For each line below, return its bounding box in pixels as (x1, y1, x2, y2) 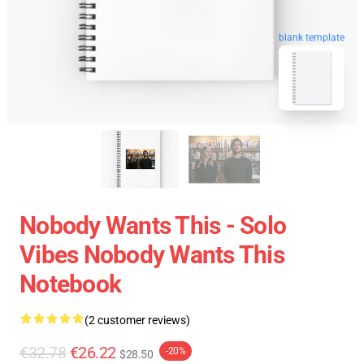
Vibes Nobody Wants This (19, 240, 284, 269)
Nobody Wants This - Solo (19, 211, 286, 240)
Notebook (19, 270, 121, 298)
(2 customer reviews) (84, 314, 190, 327)
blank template (279, 30, 344, 42)
